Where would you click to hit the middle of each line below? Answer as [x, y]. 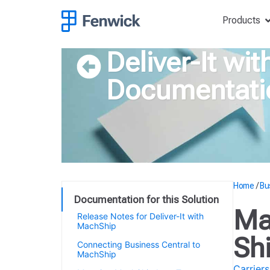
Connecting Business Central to [139, 244]
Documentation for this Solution [146, 199]
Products [241, 20]
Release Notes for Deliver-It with [140, 216]
